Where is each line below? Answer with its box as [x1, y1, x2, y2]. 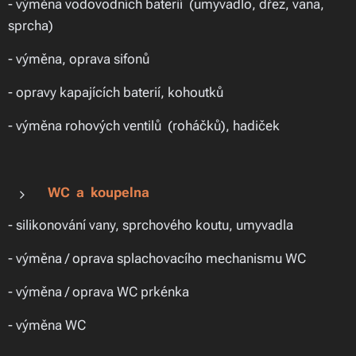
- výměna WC [8, 317, 89, 333]
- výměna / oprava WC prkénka [8, 284, 189, 300]
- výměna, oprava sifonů [8, 51, 149, 67]
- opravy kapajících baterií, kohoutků [8, 84, 223, 100]
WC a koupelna [48, 184, 149, 200]
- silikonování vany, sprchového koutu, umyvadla [8, 217, 293, 233]
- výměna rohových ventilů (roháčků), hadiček [8, 118, 280, 133]
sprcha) [8, 17, 53, 33]
